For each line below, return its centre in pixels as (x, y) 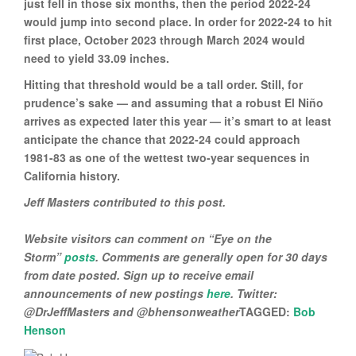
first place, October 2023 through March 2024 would (164, 39)
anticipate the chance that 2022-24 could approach (162, 139)
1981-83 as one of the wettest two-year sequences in (167, 157)
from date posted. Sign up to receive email (139, 275)
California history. (72, 175)
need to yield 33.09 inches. (97, 58)
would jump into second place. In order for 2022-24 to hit (178, 21)
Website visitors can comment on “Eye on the (148, 238)
